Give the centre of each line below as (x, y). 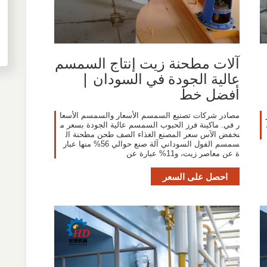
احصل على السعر (195, 176)
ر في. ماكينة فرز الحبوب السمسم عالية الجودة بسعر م (150, 125)
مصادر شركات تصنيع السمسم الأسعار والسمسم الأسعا (149, 115)
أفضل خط (209, 94)
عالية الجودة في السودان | (160, 78)
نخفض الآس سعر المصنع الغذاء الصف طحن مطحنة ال (152, 134)
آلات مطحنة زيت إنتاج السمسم (147, 63)
